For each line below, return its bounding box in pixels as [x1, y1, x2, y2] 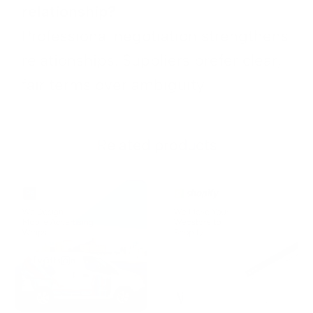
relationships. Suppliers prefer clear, [22, 50, 282, 70]
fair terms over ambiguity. [22, 75, 207, 94]
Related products [96, 135, 217, 154]
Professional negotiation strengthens [22, 26, 289, 45]
